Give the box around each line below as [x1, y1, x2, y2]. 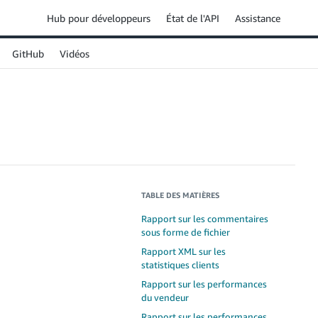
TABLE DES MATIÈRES [141, 190, 219, 199]
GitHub [12, 47, 44, 60]
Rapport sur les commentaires [141, 213, 268, 224]
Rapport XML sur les [141, 246, 226, 257]
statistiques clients [141, 259, 219, 270]
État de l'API [166, 11, 219, 24]
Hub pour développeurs [47, 11, 150, 24]
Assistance [235, 11, 280, 24]
